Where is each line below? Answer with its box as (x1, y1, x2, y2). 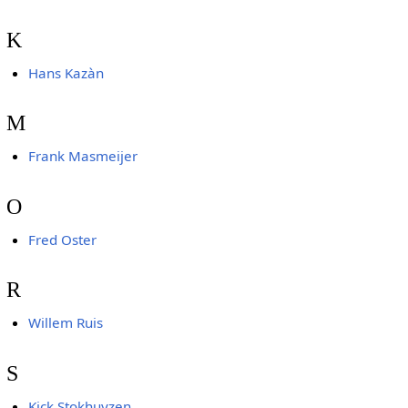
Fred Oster (28, 229, 97, 249)
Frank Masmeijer (28, 147, 138, 166)
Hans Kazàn (28, 63, 105, 82)
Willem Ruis (28, 313, 104, 332)
